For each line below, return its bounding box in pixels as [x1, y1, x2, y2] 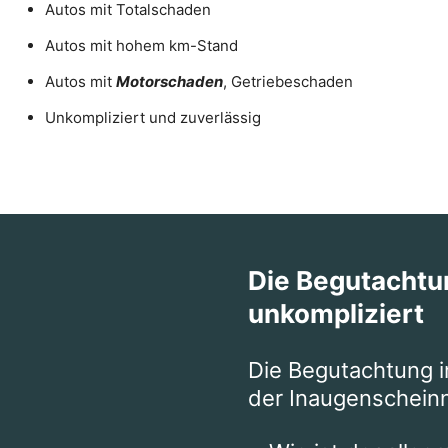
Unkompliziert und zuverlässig [45, 108, 261, 127]
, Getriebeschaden [223, 72, 353, 91]
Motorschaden [116, 72, 223, 91]
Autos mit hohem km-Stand [45, 36, 238, 55]
